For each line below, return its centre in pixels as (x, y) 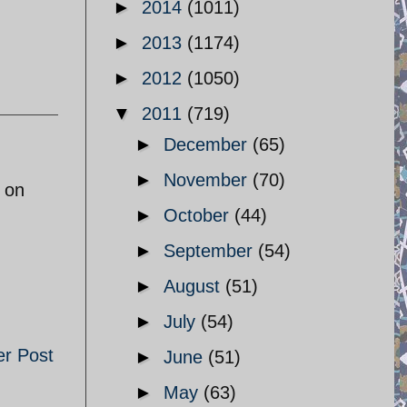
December (208, 144)
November (208, 180)
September (211, 251)
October (199, 215)
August (194, 286)
